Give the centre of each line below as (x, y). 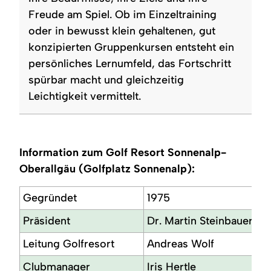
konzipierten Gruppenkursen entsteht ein (132, 47)
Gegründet (50, 198)
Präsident (47, 220)
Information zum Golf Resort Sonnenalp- (123, 152)
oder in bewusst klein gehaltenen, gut (122, 31)
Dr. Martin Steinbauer (200, 220)
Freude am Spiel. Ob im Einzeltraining (123, 14)
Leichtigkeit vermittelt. (85, 96)
